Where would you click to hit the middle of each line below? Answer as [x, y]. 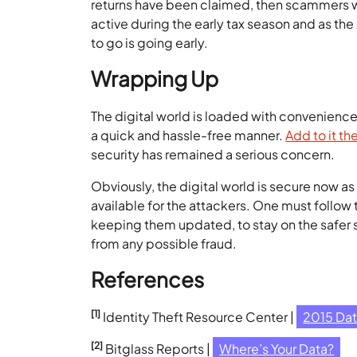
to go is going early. [150, 43]
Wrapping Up [155, 78]
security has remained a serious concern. [213, 154]
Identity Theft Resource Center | [199, 317]
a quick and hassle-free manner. [188, 135]
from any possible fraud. [164, 243]
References [148, 279]
